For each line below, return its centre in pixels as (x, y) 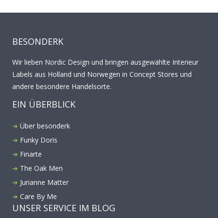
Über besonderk (45, 126)
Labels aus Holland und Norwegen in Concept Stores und (102, 74)
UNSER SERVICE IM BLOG (64, 208)
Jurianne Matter (44, 182)
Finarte (31, 154)
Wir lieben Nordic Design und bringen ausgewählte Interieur (105, 62)
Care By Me (38, 196)
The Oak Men (41, 168)
